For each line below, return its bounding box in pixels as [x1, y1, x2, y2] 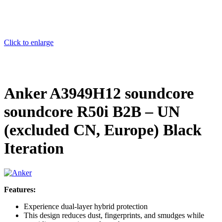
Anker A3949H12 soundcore [4, 84, 194, 103]
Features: [4, 185, 36, 194]
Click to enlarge [4, 38, 54, 47]
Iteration [4, 139, 64, 158]
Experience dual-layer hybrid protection [24, 202, 148, 211]
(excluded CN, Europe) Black [4, 121, 202, 139]
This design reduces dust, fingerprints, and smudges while [24, 211, 204, 220]
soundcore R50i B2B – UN [4, 103, 180, 121]
